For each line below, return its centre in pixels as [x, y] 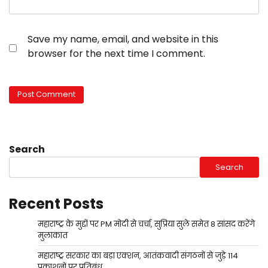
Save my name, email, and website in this [123, 39]
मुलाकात [53, 236]
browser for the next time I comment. [116, 53]
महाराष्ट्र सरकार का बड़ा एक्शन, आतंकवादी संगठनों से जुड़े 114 [138, 256]
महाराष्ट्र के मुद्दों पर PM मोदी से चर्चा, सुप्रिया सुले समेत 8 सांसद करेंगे [146, 224]
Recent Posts [56, 204]
